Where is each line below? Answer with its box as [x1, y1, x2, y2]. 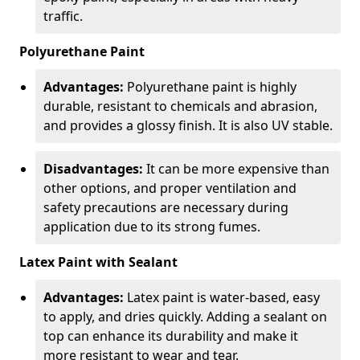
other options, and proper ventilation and [43, 178, 297, 197]
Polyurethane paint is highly [124, 77, 297, 96]
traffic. [43, 6, 83, 25]
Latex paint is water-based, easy [124, 288, 320, 306]
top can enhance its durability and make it [43, 326, 298, 345]
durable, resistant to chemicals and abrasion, [43, 96, 317, 115]
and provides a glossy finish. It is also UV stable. [43, 116, 333, 134]
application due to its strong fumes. [43, 217, 260, 235]
